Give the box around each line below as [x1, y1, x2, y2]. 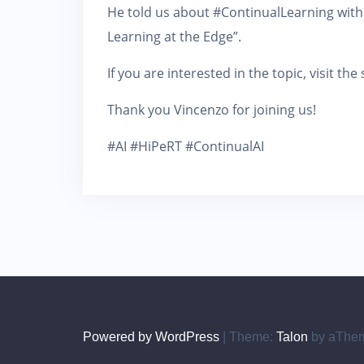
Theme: [229, 330, 276, 344]
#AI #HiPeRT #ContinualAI [107, 137, 264, 155]
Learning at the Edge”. [107, 28, 241, 45]
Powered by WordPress [83, 330, 219, 344]
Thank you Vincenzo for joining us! [107, 101, 316, 119]
